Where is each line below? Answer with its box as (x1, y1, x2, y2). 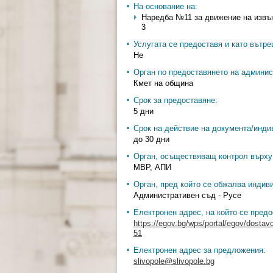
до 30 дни (133, 135, 169, 144)
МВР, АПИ (133, 163, 171, 172)
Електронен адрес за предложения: (133, 246, 266, 255)
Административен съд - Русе (133, 191, 241, 200)
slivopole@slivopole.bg (133, 257, 214, 266)
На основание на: (133, 2, 197, 11)
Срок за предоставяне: (133, 96, 218, 105)
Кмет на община (133, 79, 193, 88)
